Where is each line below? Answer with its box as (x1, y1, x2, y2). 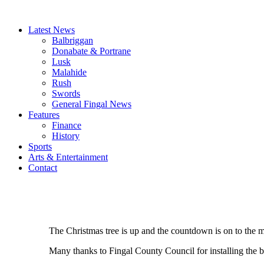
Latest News (28, 25, 75, 35)
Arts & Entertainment (28, 152, 108, 162)
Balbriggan (52, 35, 93, 45)
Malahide (52, 67, 87, 77)
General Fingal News (52, 99, 131, 109)
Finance (52, 120, 81, 130)
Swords (52, 88, 80, 98)
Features (28, 110, 60, 120)
